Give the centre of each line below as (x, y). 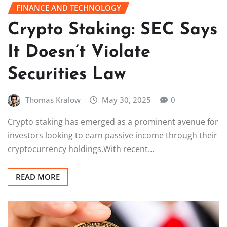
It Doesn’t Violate (79, 52)
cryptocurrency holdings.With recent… (81, 149)
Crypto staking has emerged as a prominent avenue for (113, 122)
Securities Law (67, 74)
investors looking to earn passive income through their (112, 136)
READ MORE (38, 177)
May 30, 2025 (127, 100)
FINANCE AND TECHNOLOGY (69, 8)
